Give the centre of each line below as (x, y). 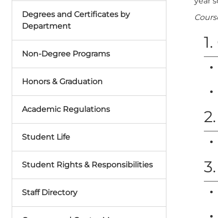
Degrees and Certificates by (76, 14)
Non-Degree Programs (66, 54)
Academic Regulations (66, 109)
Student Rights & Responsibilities (87, 165)
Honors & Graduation (62, 82)
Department (46, 26)
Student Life (46, 137)
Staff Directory (50, 192)
